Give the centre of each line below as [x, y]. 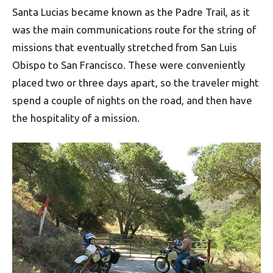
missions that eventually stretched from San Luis [125, 47]
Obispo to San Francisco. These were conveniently [129, 65]
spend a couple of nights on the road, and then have [132, 100]
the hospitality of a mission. [76, 118]
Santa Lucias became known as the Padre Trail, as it [131, 12]
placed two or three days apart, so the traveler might [136, 82]
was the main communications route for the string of [134, 29]
